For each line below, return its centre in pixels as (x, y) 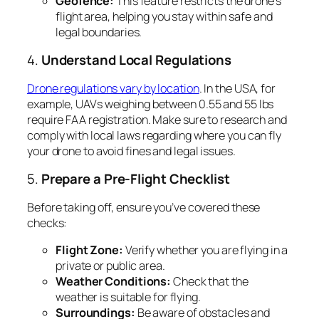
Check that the (210, 281)
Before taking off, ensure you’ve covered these (144, 207)
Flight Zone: (89, 250)
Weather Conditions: (114, 281)
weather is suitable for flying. (128, 297)
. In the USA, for (237, 88)
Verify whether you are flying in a (205, 250)
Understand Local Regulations (136, 60)
